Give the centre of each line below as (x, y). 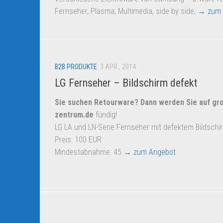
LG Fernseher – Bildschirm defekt (126, 83)
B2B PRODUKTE (76, 66)
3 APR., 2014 (118, 66)
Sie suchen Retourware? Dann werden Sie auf (132, 103)
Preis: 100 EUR (78, 140)
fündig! (105, 115)
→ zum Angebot (150, 152)
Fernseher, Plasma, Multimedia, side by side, (126, 11)
